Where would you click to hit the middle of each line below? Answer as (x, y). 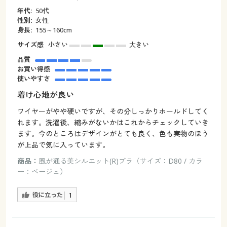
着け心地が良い (45, 94)
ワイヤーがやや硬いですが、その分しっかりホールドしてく (113, 111)
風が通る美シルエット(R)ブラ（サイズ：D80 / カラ (120, 161)
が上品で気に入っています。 (63, 144)
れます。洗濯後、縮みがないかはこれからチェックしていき (113, 122)
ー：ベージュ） (42, 171)
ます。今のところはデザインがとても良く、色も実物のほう (113, 133)
